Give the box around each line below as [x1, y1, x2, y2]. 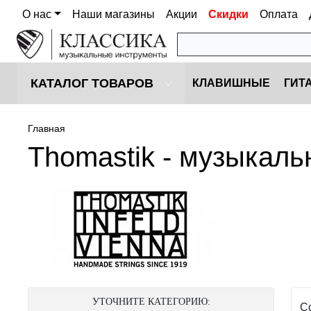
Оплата [259, 8, 298, 20]
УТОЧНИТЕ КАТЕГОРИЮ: [92, 296, 210, 308]
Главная [28, 123, 65, 135]
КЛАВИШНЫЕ [192, 77, 270, 90]
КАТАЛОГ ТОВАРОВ [31, 76, 153, 91]
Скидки [208, 8, 249, 20]
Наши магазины [72, 8, 155, 20]
